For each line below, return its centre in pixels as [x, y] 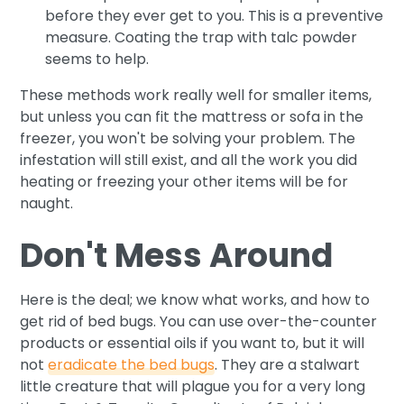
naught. [47, 203]
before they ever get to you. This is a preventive [215, 15]
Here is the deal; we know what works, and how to [195, 299]
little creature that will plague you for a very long [193, 386]
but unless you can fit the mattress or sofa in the [192, 116]
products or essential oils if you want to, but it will [193, 343]
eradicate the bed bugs [132, 364]
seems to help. [97, 59]
